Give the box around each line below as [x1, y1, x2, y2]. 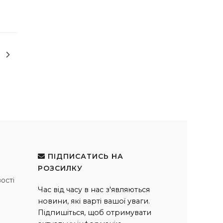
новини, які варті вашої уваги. [38, 196, 150, 206]
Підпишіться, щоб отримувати [38, 208, 151, 217]
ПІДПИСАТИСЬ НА [45, 151, 123, 161]
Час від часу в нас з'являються [38, 185, 150, 194]
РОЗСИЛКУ [38, 163, 83, 173]
